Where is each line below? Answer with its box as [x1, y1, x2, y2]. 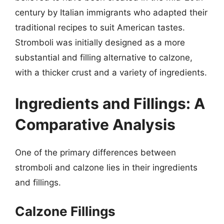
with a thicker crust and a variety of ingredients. [15, 67, 207, 77]
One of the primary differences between [15, 147, 176, 157]
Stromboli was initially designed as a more [15, 37, 185, 47]
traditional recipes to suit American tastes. [15, 22, 185, 32]
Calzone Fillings [15, 203, 115, 219]
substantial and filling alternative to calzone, [15, 52, 192, 62]
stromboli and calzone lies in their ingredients [15, 162, 197, 172]
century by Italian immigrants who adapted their [15, 7, 207, 17]
